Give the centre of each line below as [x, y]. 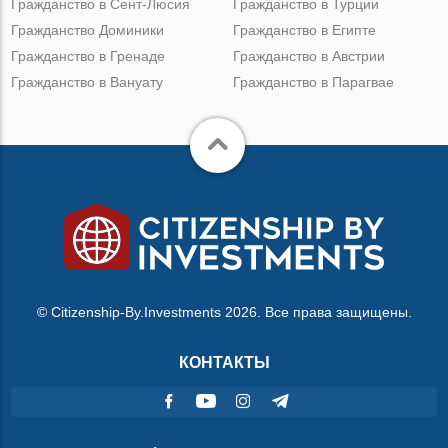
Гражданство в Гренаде [88, 55]
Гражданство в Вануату [87, 81]
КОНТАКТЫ [224, 362]
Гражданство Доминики [88, 29]
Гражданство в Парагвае [313, 81]
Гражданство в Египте [304, 29]
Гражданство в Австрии [308, 55]
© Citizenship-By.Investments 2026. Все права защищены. [224, 311]
